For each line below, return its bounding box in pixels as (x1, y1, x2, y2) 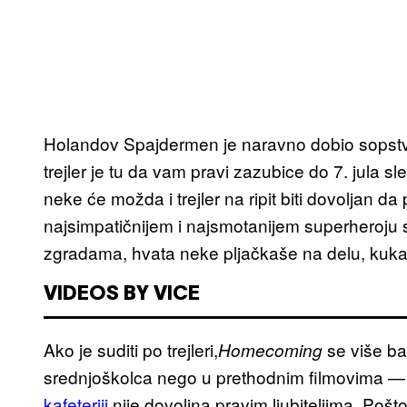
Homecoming (218, 338, 323, 362)
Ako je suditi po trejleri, (44, 337, 218, 362)
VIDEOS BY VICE (44, 285, 200, 304)
